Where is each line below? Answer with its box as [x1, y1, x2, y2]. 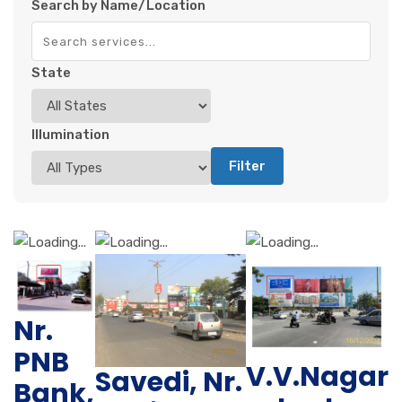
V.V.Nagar [246, 357, 389, 396]
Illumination [31, 127, 109, 144]
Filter [229, 158, 266, 175]
